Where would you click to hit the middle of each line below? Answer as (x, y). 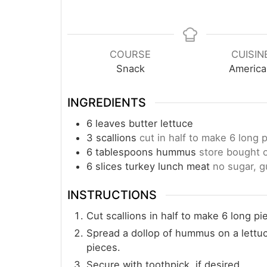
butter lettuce (161, 124)
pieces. (103, 247)
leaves (111, 124)
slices (109, 167)
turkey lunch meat (167, 167)
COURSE (131, 54)
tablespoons (124, 152)
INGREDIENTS (107, 103)
